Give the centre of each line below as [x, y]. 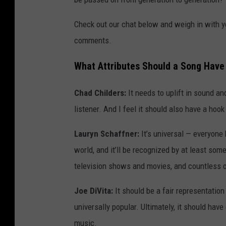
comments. [93, 41]
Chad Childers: [100, 93]
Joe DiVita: [94, 190]
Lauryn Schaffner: [107, 133]
